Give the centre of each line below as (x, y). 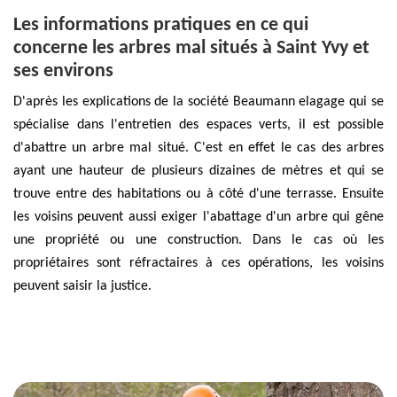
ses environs (63, 71)
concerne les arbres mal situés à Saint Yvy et (191, 48)
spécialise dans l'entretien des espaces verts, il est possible (198, 125)
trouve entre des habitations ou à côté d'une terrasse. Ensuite (198, 194)
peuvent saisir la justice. (82, 286)
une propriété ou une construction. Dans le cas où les (198, 240)
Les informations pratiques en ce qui (161, 25)
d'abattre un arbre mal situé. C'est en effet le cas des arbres (198, 148)
